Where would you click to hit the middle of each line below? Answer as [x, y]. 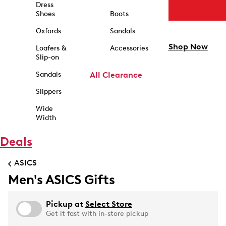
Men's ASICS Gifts [62, 180]
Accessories [129, 48]
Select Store [109, 204]
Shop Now [188, 47]
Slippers [48, 92]
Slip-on [47, 57]
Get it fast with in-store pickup [97, 214]
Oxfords [48, 31]
